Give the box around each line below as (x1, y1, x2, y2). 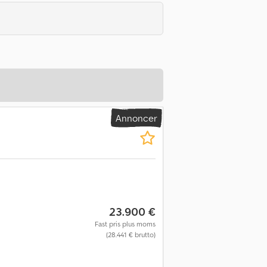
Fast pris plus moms (94, 219, 156, 228)
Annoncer (116, 112, 157, 125)
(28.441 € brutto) (105, 229, 156, 239)
